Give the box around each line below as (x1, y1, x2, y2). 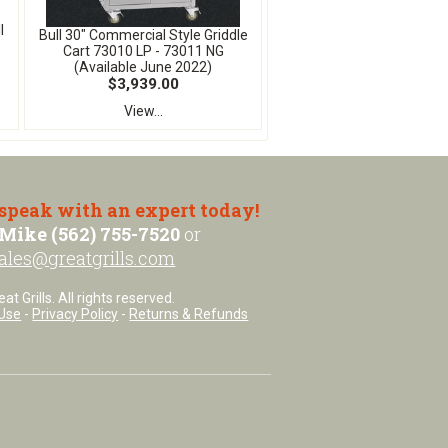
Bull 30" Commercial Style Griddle (38, 27, 248, 44)
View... (123, 103, 163, 120)
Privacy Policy (32, 306, 119, 322)
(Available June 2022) (74, 59, 212, 76)
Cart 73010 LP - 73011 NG (62, 43, 224, 60)
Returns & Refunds (129, 306, 249, 322)
